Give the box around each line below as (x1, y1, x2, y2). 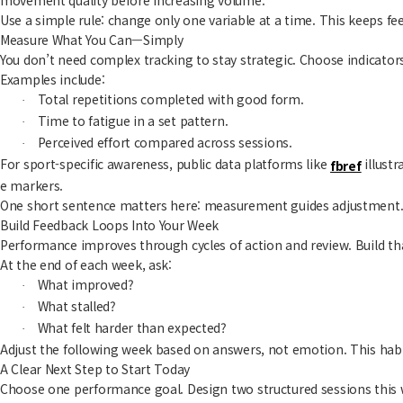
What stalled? (37, 296, 116, 315)
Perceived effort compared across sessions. (37, 132, 292, 151)
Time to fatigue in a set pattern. (37, 111, 228, 130)
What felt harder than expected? (37, 318, 227, 336)
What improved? (37, 274, 134, 293)
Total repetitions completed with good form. (37, 89, 304, 108)
